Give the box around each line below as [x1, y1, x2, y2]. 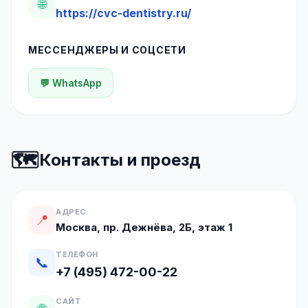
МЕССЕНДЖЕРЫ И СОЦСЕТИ [28, 44, 186, 56]
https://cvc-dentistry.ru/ [56, 6, 191, 20]
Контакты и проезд [39, 150, 201, 170]
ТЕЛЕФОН [56, 250, 98, 259]
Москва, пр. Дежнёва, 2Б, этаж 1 [56, 221, 232, 234]
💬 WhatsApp [40, 77, 102, 89]
